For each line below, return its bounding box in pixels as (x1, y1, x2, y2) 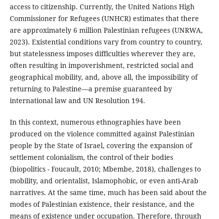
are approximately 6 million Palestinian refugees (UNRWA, (9, 25, 203, 35)
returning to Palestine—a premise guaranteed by (9, 84, 172, 93)
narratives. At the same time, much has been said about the (9, 187, 207, 197)
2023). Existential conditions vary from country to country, (9, 37, 202, 46)
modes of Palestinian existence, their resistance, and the (9, 199, 195, 209)
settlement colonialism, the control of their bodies (9, 152, 173, 162)
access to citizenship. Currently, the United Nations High (9, 1, 195, 11)
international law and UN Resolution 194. (9, 95, 145, 105)
